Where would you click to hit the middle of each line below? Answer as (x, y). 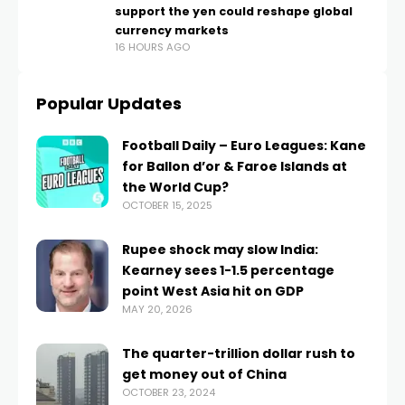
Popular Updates (109, 104)
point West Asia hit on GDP (213, 291)
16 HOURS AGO (152, 47)
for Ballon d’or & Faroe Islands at (235, 166)
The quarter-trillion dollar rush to (239, 353)
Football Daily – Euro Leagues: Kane (244, 146)
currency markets (172, 30)
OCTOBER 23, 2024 (169, 392)
